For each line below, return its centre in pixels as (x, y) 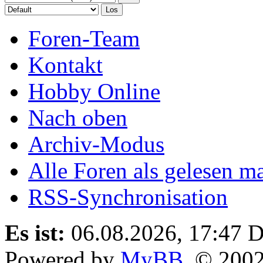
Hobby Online (94, 91)
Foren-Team (84, 38)
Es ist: (35, 233)
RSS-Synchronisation (128, 197)
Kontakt (65, 65)
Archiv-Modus (96, 144)
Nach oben (78, 118)
